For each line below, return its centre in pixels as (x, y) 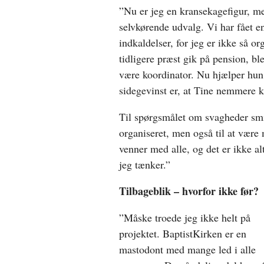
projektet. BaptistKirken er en (183, 233)
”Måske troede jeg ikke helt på (185, 217)
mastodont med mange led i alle (187, 249)
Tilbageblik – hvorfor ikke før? (189, 191)
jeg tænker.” (145, 164)
